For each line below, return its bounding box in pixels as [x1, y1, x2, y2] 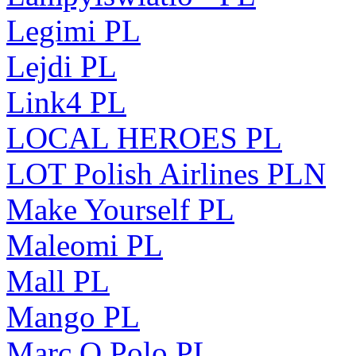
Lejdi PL [6, 48, 117, 83]
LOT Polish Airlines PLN [6, 156, 326, 191]
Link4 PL [6, 84, 126, 119]
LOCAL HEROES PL [6, 120, 282, 155]
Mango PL [6, 299, 140, 334]
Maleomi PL [6, 227, 163, 262]
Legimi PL [6, 13, 141, 48]
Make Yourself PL [6, 192, 234, 226]
